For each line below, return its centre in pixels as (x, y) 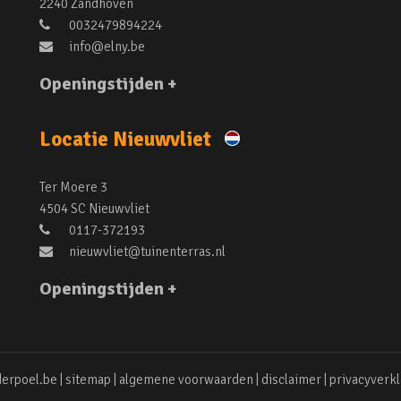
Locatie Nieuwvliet (128, 139)
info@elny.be (106, 47)
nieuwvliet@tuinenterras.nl (146, 252)
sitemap (88, 380)
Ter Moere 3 (73, 187)
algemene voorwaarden (186, 380)
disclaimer (291, 380)
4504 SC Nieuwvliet (94, 209)
